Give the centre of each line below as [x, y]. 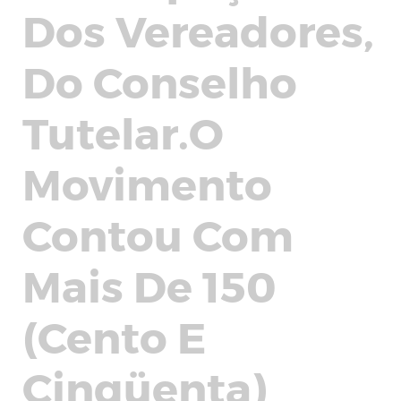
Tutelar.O [123, 132]
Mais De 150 [149, 285]
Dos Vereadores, [198, 30]
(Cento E [114, 336]
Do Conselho [160, 81]
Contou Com [158, 234]
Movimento [147, 183]
